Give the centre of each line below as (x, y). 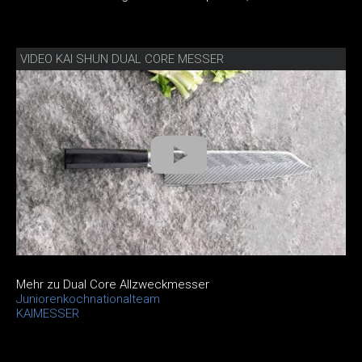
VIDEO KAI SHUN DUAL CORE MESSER (122, 59)
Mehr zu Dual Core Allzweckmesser (113, 285)
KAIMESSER (48, 314)
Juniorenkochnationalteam (88, 299)
